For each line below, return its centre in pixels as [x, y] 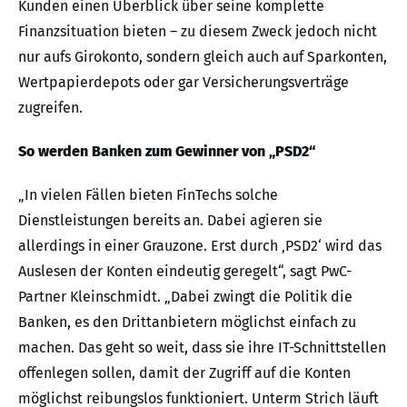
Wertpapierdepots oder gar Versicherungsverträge [184, 82]
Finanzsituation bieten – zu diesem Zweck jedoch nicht [198, 31]
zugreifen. [50, 107]
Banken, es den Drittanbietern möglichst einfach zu [187, 322]
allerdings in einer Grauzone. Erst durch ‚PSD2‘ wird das [200, 245]
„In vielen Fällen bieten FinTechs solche [148, 194]
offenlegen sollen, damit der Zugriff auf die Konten [184, 372]
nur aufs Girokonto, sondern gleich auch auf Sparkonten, [203, 56]
